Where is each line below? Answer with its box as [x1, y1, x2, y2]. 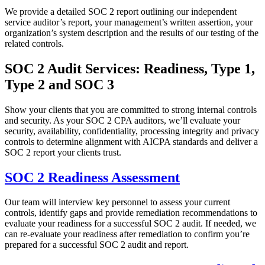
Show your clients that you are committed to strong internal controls [5, 104, 257, 115]
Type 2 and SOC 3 [5, 76, 114, 92]
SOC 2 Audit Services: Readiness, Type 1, [5, 60, 255, 76]
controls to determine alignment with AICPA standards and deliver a [5, 136, 258, 147]
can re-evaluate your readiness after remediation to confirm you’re [5, 229, 250, 240]
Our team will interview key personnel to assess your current [5, 197, 230, 208]
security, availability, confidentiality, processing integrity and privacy [5, 125, 259, 136]
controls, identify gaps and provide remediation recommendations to [5, 208, 257, 218]
